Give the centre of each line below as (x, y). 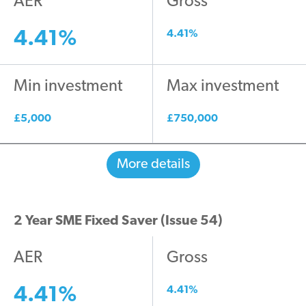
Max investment (223, 87)
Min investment (68, 87)
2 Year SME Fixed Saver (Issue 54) (118, 222)
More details (153, 165)
